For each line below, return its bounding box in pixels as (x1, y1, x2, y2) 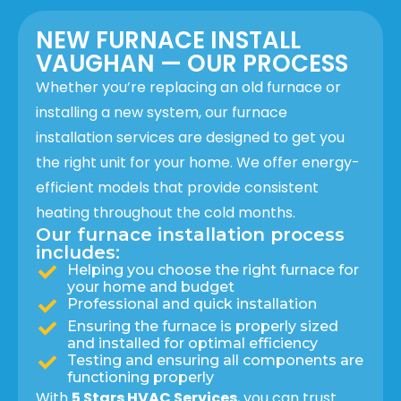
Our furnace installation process (36, 223, 345, 245)
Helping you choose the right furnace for (67, 260, 359, 278)
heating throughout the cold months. (36, 201, 295, 223)
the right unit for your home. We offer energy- (36, 151, 360, 173)
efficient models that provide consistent (36, 176, 319, 198)
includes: (36, 241, 120, 263)
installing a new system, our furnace (36, 101, 287, 123)
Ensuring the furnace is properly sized (67, 317, 338, 335)
